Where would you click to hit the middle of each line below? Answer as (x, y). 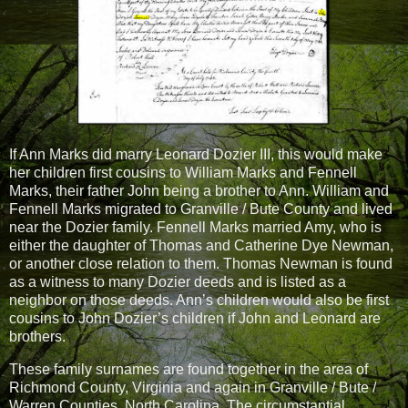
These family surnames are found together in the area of (189, 369)
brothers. (37, 337)
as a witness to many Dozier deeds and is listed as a (178, 282)
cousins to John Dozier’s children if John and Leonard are (195, 318)
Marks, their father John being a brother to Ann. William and (199, 191)
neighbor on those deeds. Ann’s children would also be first (199, 300)
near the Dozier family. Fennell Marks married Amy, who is (195, 227)
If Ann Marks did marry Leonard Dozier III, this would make (196, 154)
